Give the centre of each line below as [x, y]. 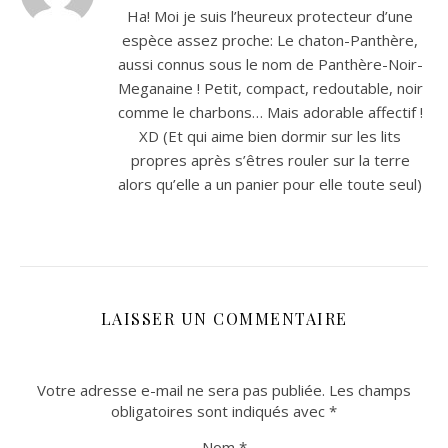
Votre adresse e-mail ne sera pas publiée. [181, 390]
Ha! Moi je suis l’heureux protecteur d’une [270, 16]
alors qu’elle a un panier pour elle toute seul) [270, 184]
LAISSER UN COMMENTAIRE [224, 318]
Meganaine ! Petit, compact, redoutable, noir [270, 88]
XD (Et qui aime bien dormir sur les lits [270, 136]
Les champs [370, 390]
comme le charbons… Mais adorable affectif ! [270, 112]
